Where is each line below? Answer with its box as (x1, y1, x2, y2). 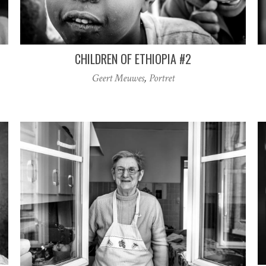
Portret (148, 71, 175, 85)
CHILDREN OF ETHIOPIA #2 (75, 50, 191, 68)
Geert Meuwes (91, 71, 144, 85)
